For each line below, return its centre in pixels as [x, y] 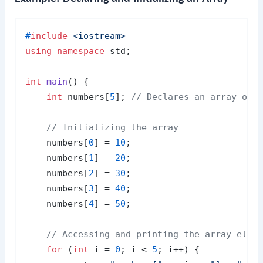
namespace [81, 51]
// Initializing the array [113, 128]
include [49, 36]
